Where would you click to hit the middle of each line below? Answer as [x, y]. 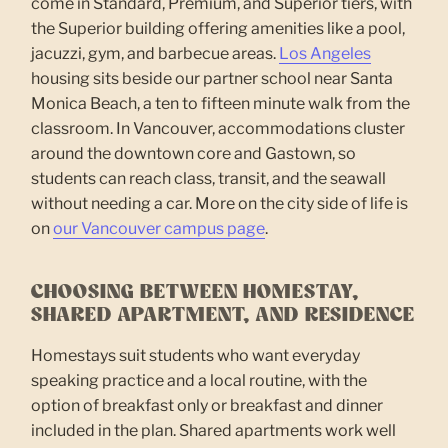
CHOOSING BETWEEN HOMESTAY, [195, 292]
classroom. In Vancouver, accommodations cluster [218, 128]
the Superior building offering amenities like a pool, [218, 28]
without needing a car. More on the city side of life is [220, 203]
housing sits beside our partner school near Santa [212, 78]
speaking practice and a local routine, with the [199, 380]
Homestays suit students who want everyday [196, 355]
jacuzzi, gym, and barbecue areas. [155, 53]
